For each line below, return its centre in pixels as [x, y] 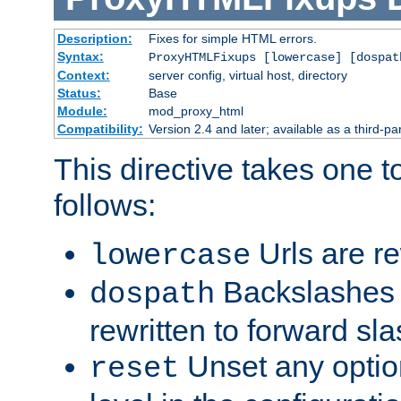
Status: [79, 94]
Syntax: [80, 57]
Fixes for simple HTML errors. [232, 39]
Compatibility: [100, 129]
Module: [82, 111]
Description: [94, 39]
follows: [105, 205]
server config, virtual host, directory [247, 76]
